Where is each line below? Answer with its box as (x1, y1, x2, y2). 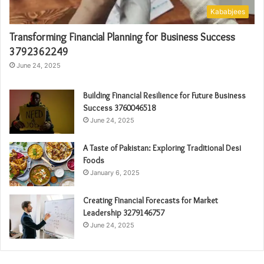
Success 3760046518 (83, 102, 156, 113)
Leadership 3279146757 (83, 207, 164, 218)
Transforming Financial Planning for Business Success (9, 30, 235, 44)
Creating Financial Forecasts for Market (83, 194, 218, 206)
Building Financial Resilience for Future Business (83, 90, 246, 101)
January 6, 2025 (90, 168, 140, 177)
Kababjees (210, 6, 245, 16)
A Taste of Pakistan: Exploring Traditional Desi (83, 142, 241, 153)
